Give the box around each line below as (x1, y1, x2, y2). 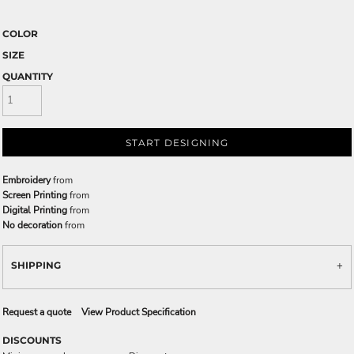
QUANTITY (2, 70, 53, 82)
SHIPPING (11, 258, 61, 271)
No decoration (2, 218, 62, 232)
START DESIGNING (125, 137, 229, 149)
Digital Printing (2, 203, 67, 217)
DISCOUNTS (2, 333, 62, 346)
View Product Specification (81, 305, 196, 318)
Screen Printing (2, 188, 67, 201)
